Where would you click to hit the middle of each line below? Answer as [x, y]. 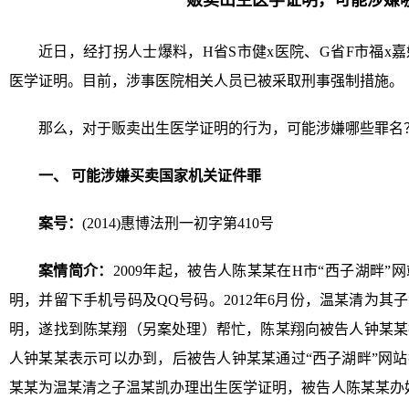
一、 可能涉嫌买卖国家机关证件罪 [150, 176]
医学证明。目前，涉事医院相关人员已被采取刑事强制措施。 [206, 81]
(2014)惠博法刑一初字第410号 [178, 223]
